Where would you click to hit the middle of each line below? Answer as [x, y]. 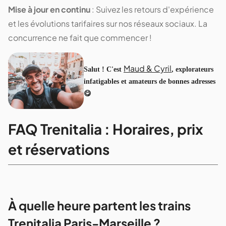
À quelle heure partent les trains [99, 206]
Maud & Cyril [148, 68]
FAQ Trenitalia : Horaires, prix [106, 129]
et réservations [59, 149]
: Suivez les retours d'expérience [152, 9]
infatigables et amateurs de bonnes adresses [150, 81]
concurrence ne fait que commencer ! [80, 37]
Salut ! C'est [104, 69]
